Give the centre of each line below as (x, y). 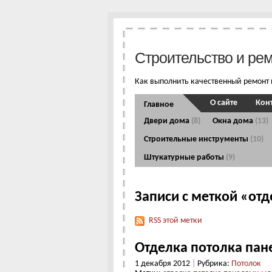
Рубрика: (213, 263)
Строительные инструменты (197, 140)
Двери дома (168, 121)
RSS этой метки (175, 221)
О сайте (224, 103)
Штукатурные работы (185, 158)
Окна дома (234, 121)
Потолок (246, 263)
